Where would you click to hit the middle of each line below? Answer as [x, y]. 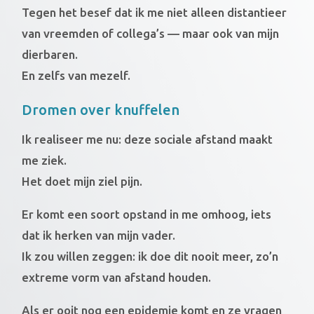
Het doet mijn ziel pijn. [82, 181]
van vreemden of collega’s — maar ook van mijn [151, 33]
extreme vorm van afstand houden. [117, 277]
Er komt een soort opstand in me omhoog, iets [147, 214]
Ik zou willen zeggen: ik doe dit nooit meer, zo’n [150, 256]
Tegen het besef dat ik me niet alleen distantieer [155, 12]
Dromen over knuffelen [101, 109]
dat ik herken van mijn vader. [99, 235]
